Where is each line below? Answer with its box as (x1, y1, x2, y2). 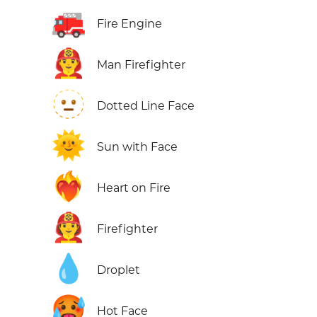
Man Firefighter (97, 58, 185, 72)
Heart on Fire (97, 181, 171, 195)
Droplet (97, 263, 140, 277)
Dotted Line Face (97, 99, 195, 113)
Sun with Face (97, 140, 178, 154)
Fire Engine (97, 17, 162, 31)
